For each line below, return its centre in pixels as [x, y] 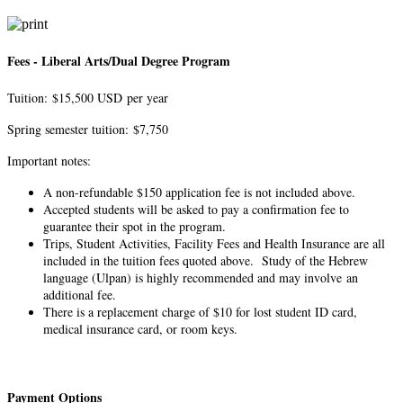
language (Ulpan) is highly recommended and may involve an [201, 278]
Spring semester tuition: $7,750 [88, 130]
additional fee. [80, 295]
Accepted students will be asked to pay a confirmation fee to [196, 210]
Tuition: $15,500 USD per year [88, 98]
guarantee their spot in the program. [134, 227]
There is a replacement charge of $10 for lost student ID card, [200, 312]
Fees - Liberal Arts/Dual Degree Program [119, 60]
